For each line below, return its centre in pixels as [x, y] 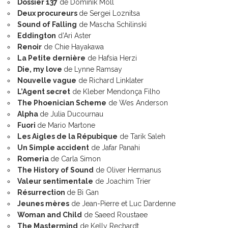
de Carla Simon [76, 159]
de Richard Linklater [110, 80]
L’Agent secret [44, 91]
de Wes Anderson [137, 103]
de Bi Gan [83, 192]
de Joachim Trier [122, 181]
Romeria [34, 159]
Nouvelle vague [47, 80]
